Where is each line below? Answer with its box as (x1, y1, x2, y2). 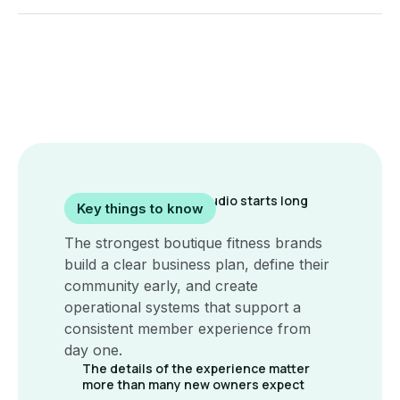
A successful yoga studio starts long (82, 191, 308, 209)
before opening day (82, 207, 203, 225)
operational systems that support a (64, 297, 301, 316)
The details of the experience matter (82, 359, 310, 377)
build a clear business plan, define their (64, 254, 329, 273)
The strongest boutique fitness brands (64, 233, 322, 252)
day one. (64, 340, 122, 359)
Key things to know (77, 199, 204, 217)
